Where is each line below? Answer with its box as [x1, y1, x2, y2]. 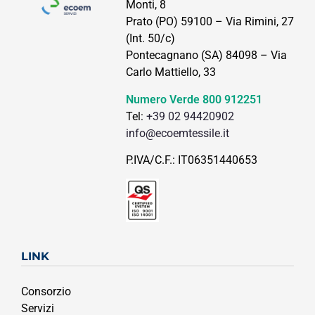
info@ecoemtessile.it [125, 126, 229, 140]
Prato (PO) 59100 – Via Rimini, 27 [125, 15, 294, 29]
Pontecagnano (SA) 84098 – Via [125, 49, 287, 63]
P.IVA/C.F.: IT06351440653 [125, 153, 257, 167]
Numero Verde [125, 92, 202, 106]
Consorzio [21, 284, 71, 298]
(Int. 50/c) [125, 32, 175, 46]
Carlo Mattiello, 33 [125, 65, 216, 79]
